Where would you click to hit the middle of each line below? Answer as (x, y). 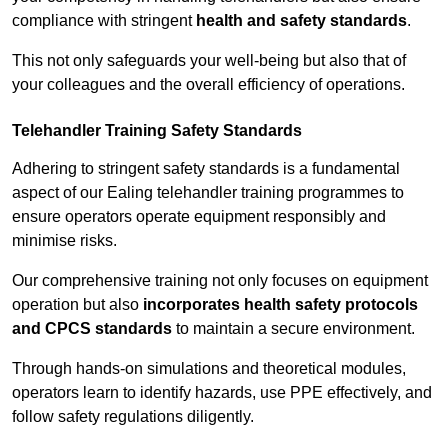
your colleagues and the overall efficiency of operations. (208, 85)
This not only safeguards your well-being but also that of (209, 61)
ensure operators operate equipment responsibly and (199, 217)
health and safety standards (301, 21)
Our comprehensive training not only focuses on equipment (220, 281)
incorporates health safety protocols (280, 305)
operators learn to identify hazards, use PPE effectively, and (222, 393)
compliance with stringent (104, 21)
